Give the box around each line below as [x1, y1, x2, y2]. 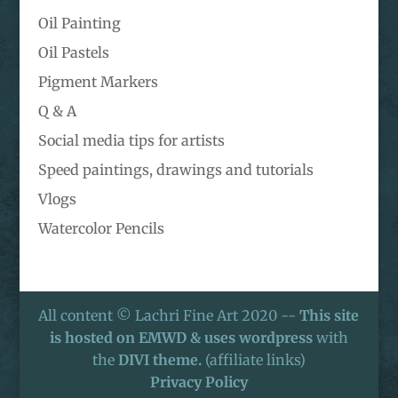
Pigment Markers [37, 73, 158, 92]
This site [299, 306, 360, 325]
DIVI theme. [117, 351, 205, 370]
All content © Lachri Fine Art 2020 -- [38, 306, 300, 325]
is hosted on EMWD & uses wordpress [49, 329, 313, 347]
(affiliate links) [204, 351, 306, 370]
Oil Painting [37, 14, 121, 33]
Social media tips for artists [37, 131, 225, 150]
